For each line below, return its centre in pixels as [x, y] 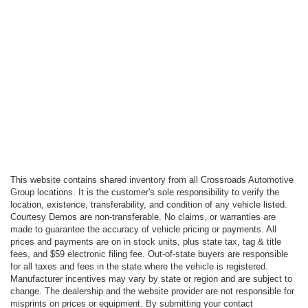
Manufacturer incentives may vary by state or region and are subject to [151, 279]
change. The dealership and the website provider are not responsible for [152, 291]
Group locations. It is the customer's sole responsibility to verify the [145, 192]
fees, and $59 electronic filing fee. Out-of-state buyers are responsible [149, 254]
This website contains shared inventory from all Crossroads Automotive [152, 180]
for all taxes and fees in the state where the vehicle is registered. [139, 266]
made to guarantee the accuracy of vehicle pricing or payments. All [143, 229]
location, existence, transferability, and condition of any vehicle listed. [149, 205]
